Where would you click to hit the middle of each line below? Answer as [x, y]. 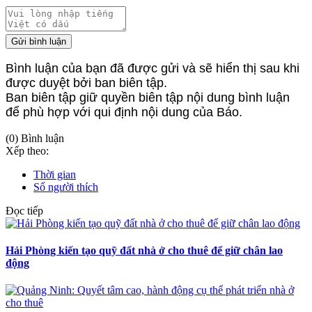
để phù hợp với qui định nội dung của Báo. [124, 112]
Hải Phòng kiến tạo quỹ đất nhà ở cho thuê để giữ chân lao [144, 251]
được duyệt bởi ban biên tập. [86, 83]
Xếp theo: [27, 150]
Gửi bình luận [39, 41]
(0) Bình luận [35, 138]
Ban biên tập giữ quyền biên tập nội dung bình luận [148, 97]
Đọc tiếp [24, 210]
